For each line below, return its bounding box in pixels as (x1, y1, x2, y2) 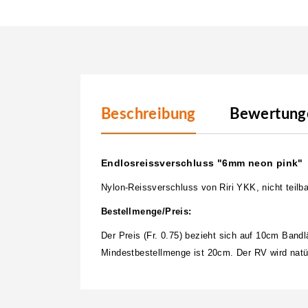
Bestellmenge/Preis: (101, 206, 192, 217)
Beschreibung (101, 106, 196, 122)
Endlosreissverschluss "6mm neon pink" (101, 157, 303, 168)
